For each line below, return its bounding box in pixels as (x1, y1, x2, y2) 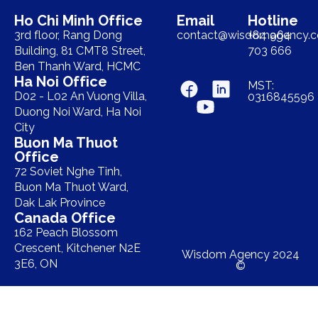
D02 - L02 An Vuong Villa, (14, 89, 147, 103)
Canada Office (14, 209, 116, 226)
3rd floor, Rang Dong (14, 28, 122, 42)
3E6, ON (14, 257, 57, 270)
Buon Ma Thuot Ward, (14, 180, 128, 194)
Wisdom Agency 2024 (181, 248, 300, 261)
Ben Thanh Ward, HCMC (14, 60, 141, 73)
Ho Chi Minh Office (14, 12, 143, 29)
